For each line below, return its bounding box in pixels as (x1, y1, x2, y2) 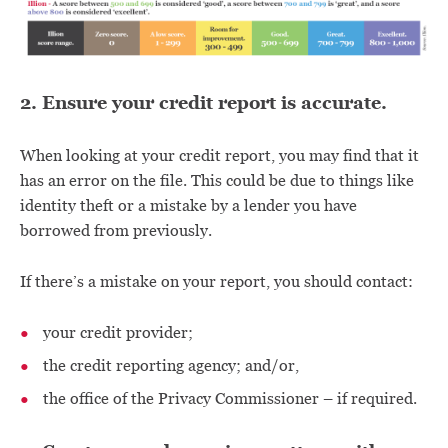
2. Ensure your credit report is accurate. (20, 90, 387, 115)
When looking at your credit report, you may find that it (20, 145, 419, 166)
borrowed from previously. (20, 220, 212, 241)
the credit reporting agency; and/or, (43, 355, 299, 376)
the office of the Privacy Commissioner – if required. (43, 388, 417, 409)
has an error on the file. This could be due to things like (20, 170, 414, 191)
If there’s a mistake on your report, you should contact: (20, 271, 413, 292)
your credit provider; (43, 322, 193, 343)
